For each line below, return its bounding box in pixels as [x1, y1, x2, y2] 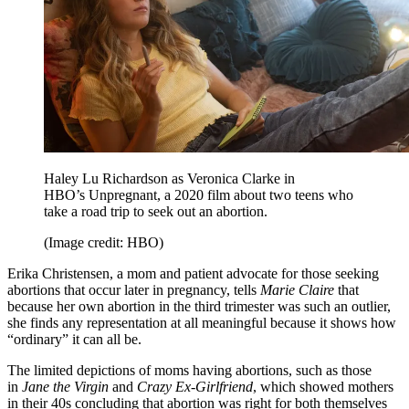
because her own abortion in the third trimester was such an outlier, [7, 299, 391, 315]
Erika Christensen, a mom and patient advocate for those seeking [7, 266, 379, 282]
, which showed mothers [253, 379, 393, 395]
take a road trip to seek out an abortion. [44, 204, 267, 220]
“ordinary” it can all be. [7, 331, 142, 348]
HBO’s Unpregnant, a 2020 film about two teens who [44, 187, 353, 204]
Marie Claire [260, 282, 334, 299]
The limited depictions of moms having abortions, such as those [7, 362, 372, 379]
